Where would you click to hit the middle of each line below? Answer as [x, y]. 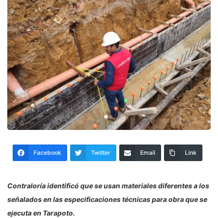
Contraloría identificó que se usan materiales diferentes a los [108, 185]
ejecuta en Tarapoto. [41, 213]
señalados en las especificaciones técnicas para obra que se [107, 199]
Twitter [101, 152]
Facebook [47, 152]
